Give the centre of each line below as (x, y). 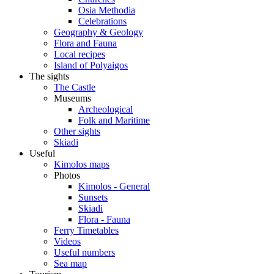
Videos (67, 241)
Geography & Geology (98, 32)
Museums (72, 98)
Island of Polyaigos (91, 65)
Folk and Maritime (114, 120)
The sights (49, 76)
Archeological (106, 109)
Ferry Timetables (86, 230)
